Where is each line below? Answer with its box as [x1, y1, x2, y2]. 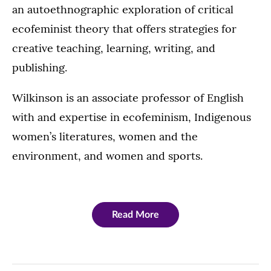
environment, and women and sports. [12, 149, 203, 163]
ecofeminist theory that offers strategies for [12, 22, 237, 36]
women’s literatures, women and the [12, 129, 198, 144]
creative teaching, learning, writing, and [12, 41, 215, 56]
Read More [112, 210, 159, 220]
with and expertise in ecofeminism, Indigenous [12, 110, 251, 125]
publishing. [12, 60, 67, 75]
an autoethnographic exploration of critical [12, 2, 233, 17]
